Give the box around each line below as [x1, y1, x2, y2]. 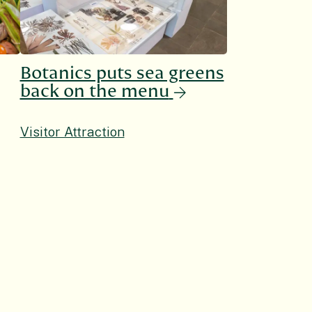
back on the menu [19, 81, 169, 102]
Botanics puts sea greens [19, 63, 224, 84]
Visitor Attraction [19, 124, 125, 140]
